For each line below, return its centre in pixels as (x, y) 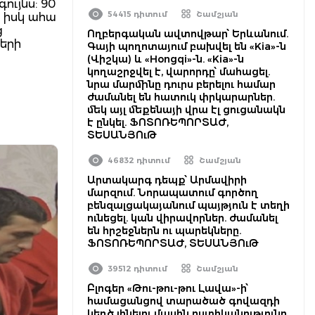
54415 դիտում (137, 14)
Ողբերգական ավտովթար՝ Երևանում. (188, 34)
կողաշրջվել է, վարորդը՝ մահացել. (179, 72)
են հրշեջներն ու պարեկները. (164, 231)
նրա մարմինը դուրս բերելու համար (181, 84)
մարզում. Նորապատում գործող (173, 193)
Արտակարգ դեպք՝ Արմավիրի (167, 180)
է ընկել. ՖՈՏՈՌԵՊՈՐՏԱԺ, (158, 122)
